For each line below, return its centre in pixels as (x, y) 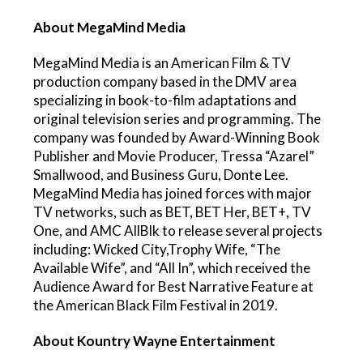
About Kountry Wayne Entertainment (155, 340)
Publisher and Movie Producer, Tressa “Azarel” (174, 156)
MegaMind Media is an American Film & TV (162, 62)
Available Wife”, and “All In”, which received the (172, 267)
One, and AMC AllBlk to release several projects (178, 230)
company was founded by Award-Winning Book (177, 137)
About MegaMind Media (110, 27)
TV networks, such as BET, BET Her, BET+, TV (173, 211)
